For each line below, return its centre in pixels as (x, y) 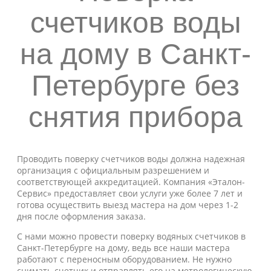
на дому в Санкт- (135, 54)
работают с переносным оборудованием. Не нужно (124, 259)
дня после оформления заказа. (81, 216)
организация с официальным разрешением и (113, 170)
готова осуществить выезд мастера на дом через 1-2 (128, 205)
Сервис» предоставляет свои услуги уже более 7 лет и (130, 193)
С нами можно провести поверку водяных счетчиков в (131, 236)
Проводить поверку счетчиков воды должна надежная (131, 159)
